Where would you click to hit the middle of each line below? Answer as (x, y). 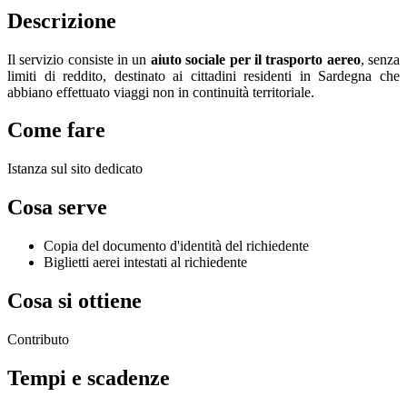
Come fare (56, 130)
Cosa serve (57, 208)
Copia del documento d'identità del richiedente (176, 246)
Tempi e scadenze (89, 377)
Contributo (38, 339)
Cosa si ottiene (74, 301)
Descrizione (62, 20)
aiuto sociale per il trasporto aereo (255, 59)
